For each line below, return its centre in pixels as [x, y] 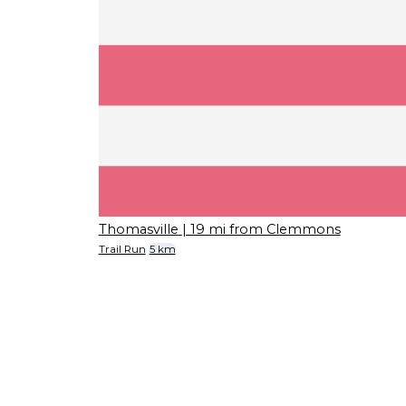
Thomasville [138, 230]
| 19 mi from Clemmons [261, 230]
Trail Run [122, 250]
